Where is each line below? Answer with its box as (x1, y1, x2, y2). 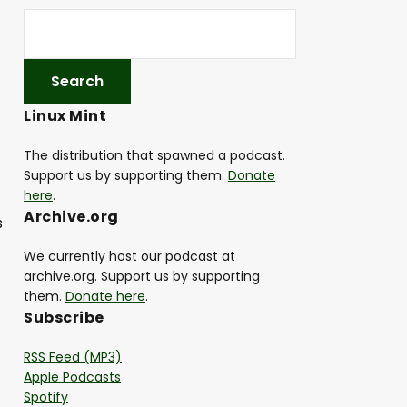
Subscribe (24, 307, 104, 329)
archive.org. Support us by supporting (24, 267, 260, 286)
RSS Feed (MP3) (24, 348, 122, 367)
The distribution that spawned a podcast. (24, 146, 285, 165)
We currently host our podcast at (24, 247, 235, 266)
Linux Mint (24, 105, 106, 127)
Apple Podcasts (24, 368, 121, 387)
